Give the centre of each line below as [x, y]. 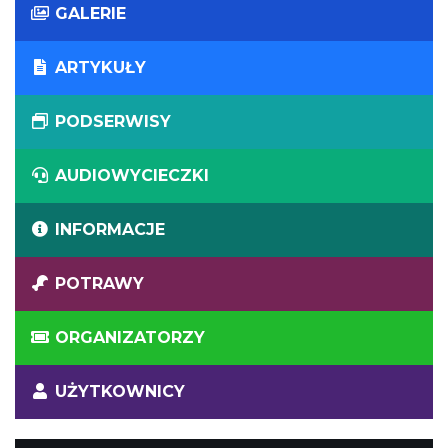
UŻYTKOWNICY [120, 391]
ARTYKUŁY [100, 67]
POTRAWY [99, 283]
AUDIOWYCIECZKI [132, 175]
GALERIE [90, 13]
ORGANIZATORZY [130, 337]
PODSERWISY [113, 121]
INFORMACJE [110, 229]
